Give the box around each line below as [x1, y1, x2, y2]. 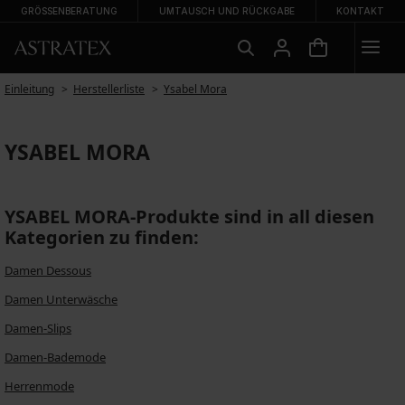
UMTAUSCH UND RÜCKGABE [159, 5, 295, 16]
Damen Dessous [5, 262, 91, 278]
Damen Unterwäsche [5, 291, 118, 307]
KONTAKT [336, 5, 385, 16]
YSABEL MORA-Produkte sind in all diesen [5, 204, 374, 229]
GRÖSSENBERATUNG [20, 5, 110, 16]
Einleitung [5, 81, 54, 97]
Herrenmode [5, 378, 74, 394]
